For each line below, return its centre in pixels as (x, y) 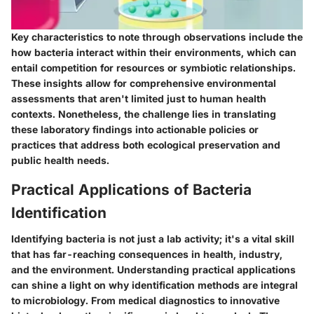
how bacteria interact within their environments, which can (154, 52)
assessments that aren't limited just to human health (139, 98)
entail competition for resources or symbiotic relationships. (153, 67)
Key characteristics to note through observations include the (157, 36)
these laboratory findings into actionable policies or (135, 129)
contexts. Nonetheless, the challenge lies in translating (144, 114)
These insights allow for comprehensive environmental (144, 83)
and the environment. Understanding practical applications (153, 270)
